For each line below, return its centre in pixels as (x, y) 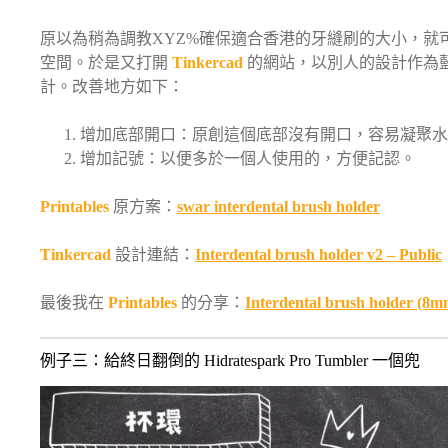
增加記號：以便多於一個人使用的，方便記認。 (248, 158)
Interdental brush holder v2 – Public (318, 254)
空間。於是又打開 (106, 62)
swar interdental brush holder (278, 206)
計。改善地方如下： (112, 86)
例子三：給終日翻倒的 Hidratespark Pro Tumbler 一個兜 (230, 360)
